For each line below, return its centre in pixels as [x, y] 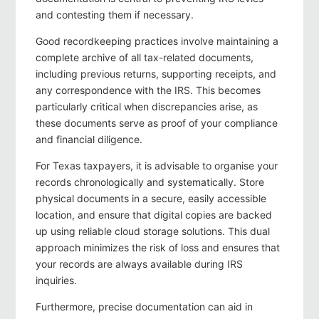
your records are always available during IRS [139, 264]
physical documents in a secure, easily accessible [151, 199]
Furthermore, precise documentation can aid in [144, 307]
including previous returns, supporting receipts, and [156, 74]
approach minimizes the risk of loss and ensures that [158, 248]
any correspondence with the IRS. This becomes [148, 90]
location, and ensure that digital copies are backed [154, 215]
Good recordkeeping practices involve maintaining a [157, 41]
